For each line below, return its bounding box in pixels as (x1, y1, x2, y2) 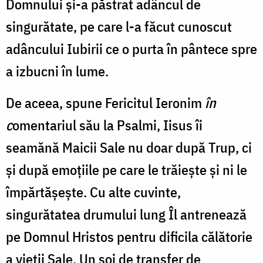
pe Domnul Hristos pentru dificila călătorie (6, 227, 252, 246)
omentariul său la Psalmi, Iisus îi (12, 115, 203, 134)
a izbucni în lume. (6, 61, 112, 80)
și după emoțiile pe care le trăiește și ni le (6, 160, 247, 179)
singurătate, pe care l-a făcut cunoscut (6, 16, 232, 36)
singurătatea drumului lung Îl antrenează (6, 204, 247, 224)
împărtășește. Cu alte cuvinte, (6, 182, 181, 201)
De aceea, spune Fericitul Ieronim (6, 93, 205, 112)
